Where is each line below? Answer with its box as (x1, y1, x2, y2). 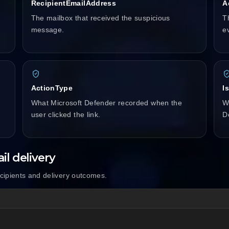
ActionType (31, 84, 73, 93)
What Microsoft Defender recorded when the (31, 99, 182, 107)
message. (31, 26, 64, 34)
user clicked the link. (31, 110, 101, 119)
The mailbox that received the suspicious (31, 14, 170, 22)
